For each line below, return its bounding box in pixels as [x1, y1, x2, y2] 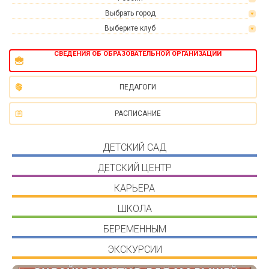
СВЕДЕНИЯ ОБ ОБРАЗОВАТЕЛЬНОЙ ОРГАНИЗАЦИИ [53, 50, 222, 58]
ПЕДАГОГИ [119, 83, 156, 91]
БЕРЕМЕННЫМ [103, 223, 166, 235]
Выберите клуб [104, 24, 156, 32]
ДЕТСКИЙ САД [103, 142, 166, 153]
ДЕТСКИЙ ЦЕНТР [97, 162, 172, 174]
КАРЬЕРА [114, 183, 155, 194]
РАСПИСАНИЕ [114, 109, 161, 118]
